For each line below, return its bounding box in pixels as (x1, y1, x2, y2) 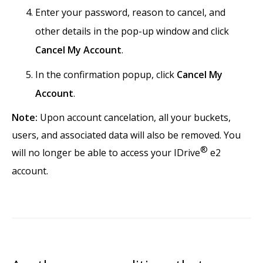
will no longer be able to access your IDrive (12, 146, 200, 160)
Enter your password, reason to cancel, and (35, 6, 225, 19)
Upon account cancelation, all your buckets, (38, 111, 231, 124)
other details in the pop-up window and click (35, 25, 229, 38)
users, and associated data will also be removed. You (12, 129, 241, 142)
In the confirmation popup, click (35, 68, 177, 82)
